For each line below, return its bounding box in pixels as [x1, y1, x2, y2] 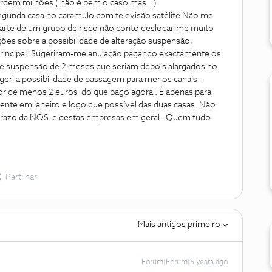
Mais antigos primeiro [138, 220, 220, 229]
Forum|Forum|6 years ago [141, 259, 228, 266]
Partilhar [5, 173, 37, 182]
